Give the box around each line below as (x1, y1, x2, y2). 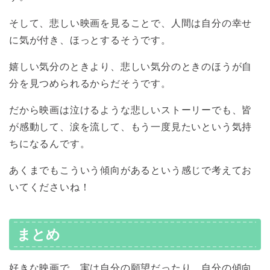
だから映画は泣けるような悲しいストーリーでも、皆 (9, 104, 253, 115)
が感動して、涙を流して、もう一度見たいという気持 (9, 121, 253, 132)
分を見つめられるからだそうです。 (9, 78, 171, 89)
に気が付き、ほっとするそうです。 (9, 34, 171, 45)
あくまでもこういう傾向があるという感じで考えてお (9, 165, 253, 175)
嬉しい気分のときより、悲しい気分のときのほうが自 (9, 61, 253, 72)
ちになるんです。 (9, 138, 90, 149)
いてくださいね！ (9, 181, 90, 192)
